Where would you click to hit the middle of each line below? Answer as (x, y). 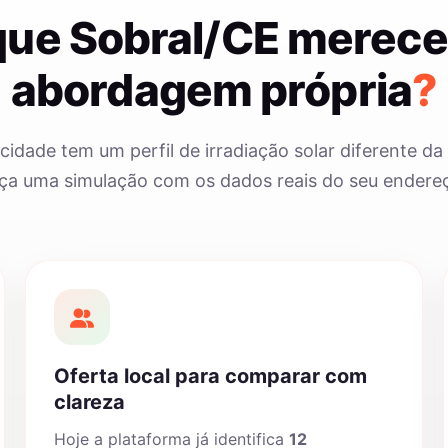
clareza (90, 402)
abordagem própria (211, 90)
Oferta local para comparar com (211, 376)
